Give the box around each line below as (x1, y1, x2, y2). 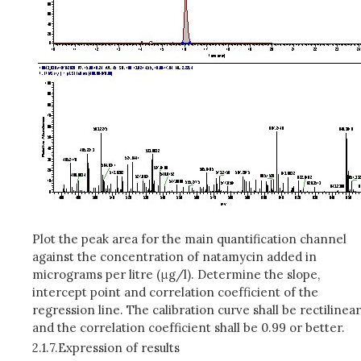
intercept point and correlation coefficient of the (32, 284, 318, 300)
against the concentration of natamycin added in (32, 249, 317, 264)
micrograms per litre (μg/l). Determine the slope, (32, 267, 320, 282)
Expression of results (58, 340, 180, 355)
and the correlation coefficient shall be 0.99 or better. (32, 320, 345, 335)
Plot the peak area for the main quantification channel (32, 231, 346, 247)
